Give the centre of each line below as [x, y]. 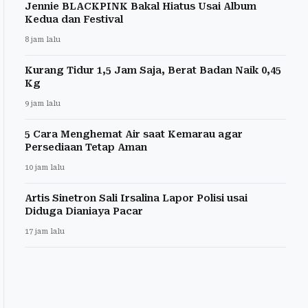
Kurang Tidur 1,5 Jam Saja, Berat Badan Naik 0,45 [153, 70]
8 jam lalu [43, 40]
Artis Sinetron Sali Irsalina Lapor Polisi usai [136, 198]
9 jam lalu [43, 104]
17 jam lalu [45, 232]
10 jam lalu [45, 168]
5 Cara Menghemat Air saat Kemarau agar [134, 134]
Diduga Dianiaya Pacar [84, 211]
